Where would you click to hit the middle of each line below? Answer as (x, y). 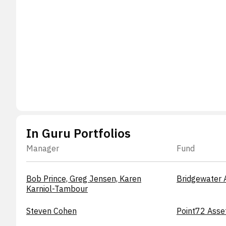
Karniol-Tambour (57, 188)
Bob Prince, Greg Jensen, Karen (84, 178)
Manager (43, 148)
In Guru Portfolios (78, 133)
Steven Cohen (51, 211)
